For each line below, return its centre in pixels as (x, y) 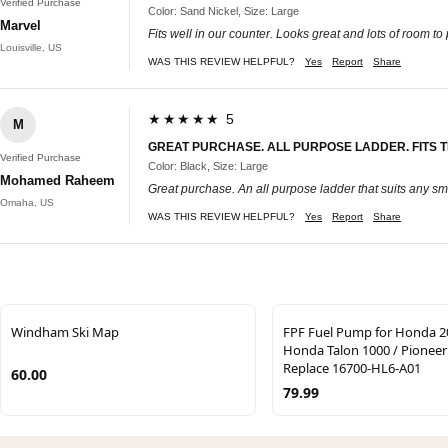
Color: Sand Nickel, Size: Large (223, 10)
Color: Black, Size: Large (208, 165)
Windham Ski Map (65, 331)
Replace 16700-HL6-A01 (352, 367)
